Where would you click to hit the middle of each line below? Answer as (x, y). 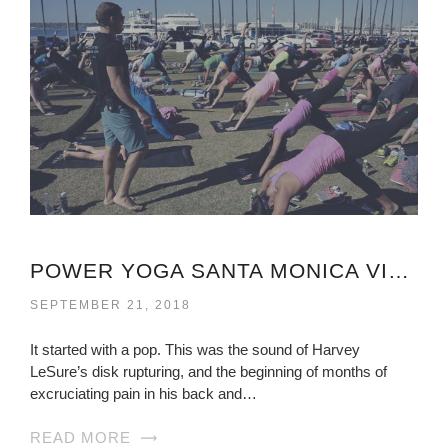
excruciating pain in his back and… (143, 394)
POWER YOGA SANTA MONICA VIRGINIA (398, 271)
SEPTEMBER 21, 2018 (110, 305)
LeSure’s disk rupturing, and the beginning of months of (208, 372)
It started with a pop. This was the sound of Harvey (195, 350)
